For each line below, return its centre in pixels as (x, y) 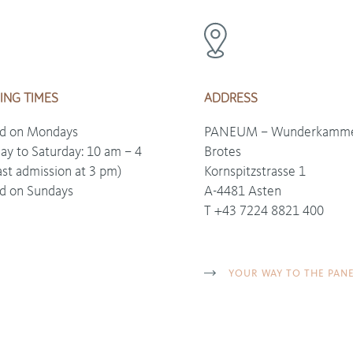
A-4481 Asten (243, 191)
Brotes (223, 152)
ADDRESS (231, 98)
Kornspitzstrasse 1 (255, 171)
